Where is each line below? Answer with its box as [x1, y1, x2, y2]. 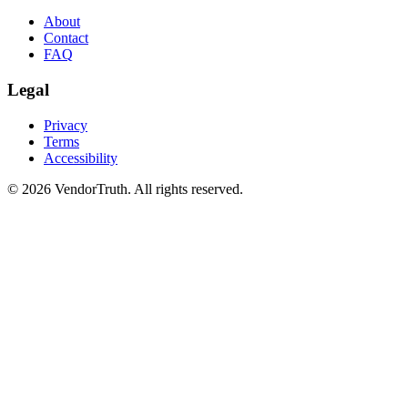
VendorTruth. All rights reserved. [51, 180, 243, 197]
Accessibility [44, 149, 117, 166]
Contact [44, 30, 88, 46]
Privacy [44, 117, 87, 133]
